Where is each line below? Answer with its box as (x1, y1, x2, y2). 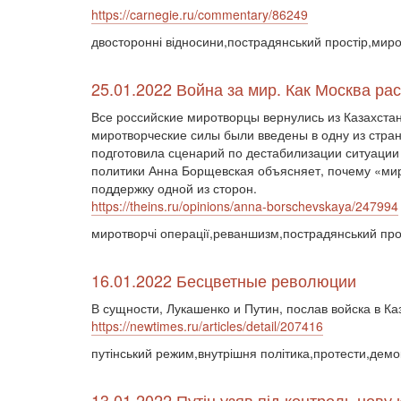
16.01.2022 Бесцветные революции (91, 269, 356, 292)
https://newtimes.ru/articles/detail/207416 (91, 317, 323, 335)
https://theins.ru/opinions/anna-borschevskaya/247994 (91, 197, 398, 215)
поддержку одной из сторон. (91, 179, 257, 197)
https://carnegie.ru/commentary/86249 (91, 5, 308, 23)
